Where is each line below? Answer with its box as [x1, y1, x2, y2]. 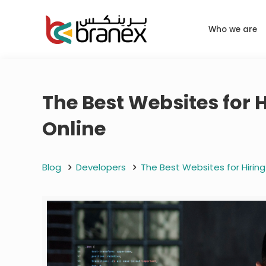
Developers [76, 160, 126, 173]
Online [42, 115, 106, 142]
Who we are [208, 23, 258, 35]
